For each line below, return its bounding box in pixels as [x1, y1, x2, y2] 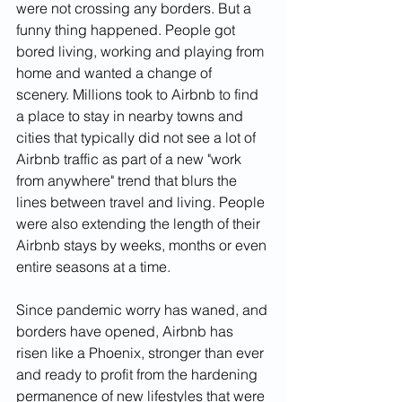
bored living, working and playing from [16, 41, 267, 60]
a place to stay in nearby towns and [16, 106, 247, 125]
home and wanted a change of [16, 63, 215, 82]
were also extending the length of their [16, 214, 264, 232]
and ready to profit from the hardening [16, 364, 261, 383]
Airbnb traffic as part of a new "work [16, 149, 245, 168]
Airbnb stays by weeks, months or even [16, 235, 270, 254]
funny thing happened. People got [16, 20, 239, 39]
